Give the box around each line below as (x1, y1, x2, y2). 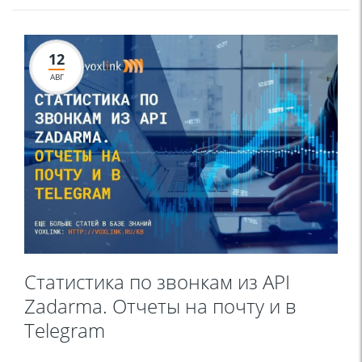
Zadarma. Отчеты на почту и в (24, 293, 297, 320)
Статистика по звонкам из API (24, 268, 290, 296)
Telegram (24, 317, 105, 344)
